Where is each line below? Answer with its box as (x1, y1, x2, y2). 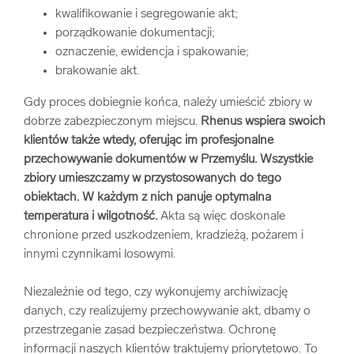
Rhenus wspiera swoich (201, 115, 326, 128)
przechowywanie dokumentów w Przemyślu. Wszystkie (24, 153, 313, 166)
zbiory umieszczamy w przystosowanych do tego (24, 172, 281, 185)
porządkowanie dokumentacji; (55, 27, 215, 40)
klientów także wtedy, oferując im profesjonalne (24, 134, 273, 147)
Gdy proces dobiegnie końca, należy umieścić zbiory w (24, 96, 312, 109)
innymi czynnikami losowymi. (24, 248, 175, 261)
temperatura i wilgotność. (24, 210, 157, 223)
